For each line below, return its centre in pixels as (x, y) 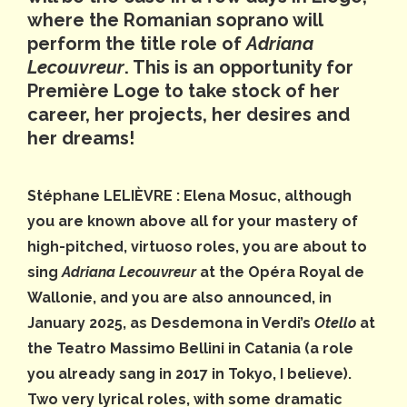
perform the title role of (137, 44)
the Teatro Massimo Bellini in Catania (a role (190, 349)
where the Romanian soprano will (175, 20)
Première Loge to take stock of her (184, 91)
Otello (335, 323)
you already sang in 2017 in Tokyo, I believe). (189, 374)
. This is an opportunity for (239, 68)
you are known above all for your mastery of (193, 222)
